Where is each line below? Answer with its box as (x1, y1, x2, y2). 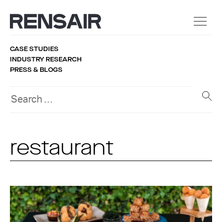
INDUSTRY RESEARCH (10, 55, 82, 63)
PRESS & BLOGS (10, 65, 62, 74)
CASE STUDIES (10, 45, 58, 53)
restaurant (10, 139, 113, 160)
